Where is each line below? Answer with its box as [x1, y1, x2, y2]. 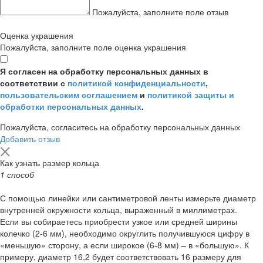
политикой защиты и [147, 89, 234, 101]
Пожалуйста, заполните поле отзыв [92, 6, 228, 18]
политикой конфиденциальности [68, 77, 205, 89]
